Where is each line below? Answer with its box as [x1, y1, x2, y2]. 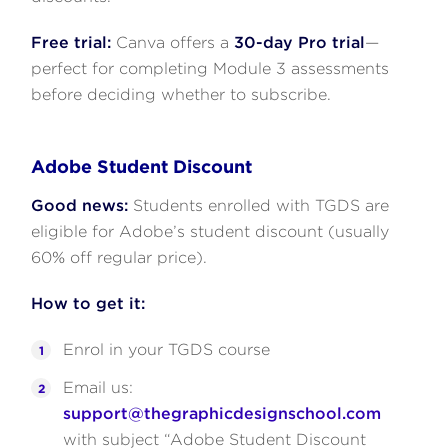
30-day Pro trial [234, 32, 366, 52]
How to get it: [31, 293, 146, 313]
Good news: [31, 195, 129, 215]
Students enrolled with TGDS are [128, 195, 390, 215]
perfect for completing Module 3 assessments [31, 58, 390, 78]
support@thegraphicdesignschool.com [63, 403, 382, 423]
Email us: [63, 377, 134, 397]
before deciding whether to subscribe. [31, 84, 332, 104]
